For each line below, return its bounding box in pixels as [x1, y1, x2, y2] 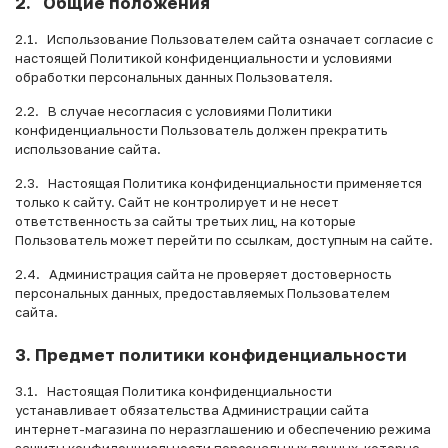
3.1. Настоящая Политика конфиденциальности [15, 382, 332, 399]
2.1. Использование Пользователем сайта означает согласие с [15, 30, 433, 47]
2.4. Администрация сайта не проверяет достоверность [15, 265, 391, 282]
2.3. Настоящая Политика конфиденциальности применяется [15, 174, 422, 191]
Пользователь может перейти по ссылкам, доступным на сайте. [15, 231, 433, 248]
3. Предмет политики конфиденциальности [15, 343, 407, 365]
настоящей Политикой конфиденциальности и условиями [15, 49, 392, 66]
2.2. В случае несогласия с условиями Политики [15, 102, 332, 119]
